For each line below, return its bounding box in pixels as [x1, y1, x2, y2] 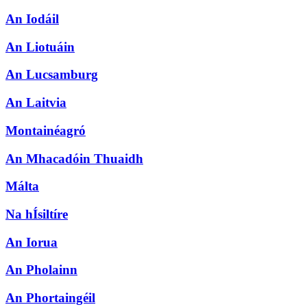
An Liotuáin [5, 39, 75, 54]
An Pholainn [5, 262, 77, 278]
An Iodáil [5, 11, 59, 26]
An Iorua [5, 234, 58, 249]
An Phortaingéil [5, 291, 95, 306]
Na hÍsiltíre [5, 207, 68, 221]
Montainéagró [5, 123, 86, 138]
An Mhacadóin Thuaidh [5, 151, 143, 166]
